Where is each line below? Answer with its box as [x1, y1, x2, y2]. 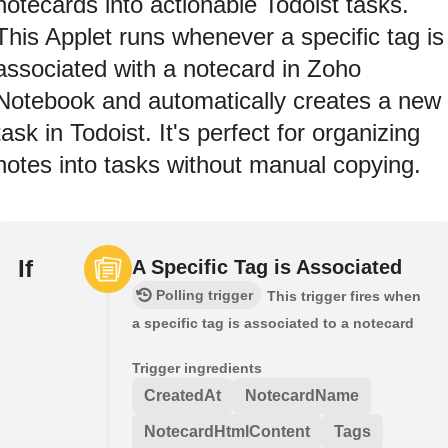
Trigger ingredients [132, 359, 262, 376]
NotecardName [245, 386, 359, 404]
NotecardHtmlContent [144, 422, 310, 440]
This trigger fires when [267, 287, 421, 304]
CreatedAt [144, 386, 221, 404]
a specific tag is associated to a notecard [132, 314, 414, 331]
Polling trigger [156, 286, 253, 303]
